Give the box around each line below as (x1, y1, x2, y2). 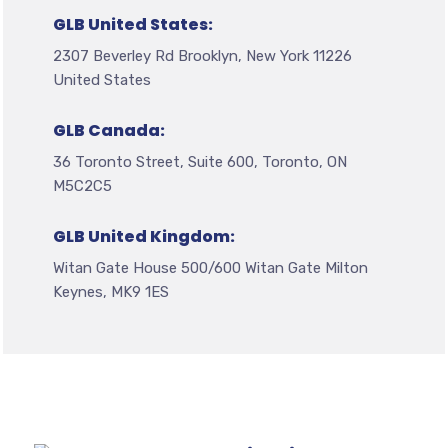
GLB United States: (52, 13, 213, 36)
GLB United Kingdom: (52, 225, 235, 248)
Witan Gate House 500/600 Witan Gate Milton (52, 259, 368, 277)
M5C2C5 (52, 177, 112, 195)
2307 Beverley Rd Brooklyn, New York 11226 (52, 47, 352, 65)
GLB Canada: (52, 119, 165, 142)
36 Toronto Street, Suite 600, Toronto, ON (52, 153, 347, 171)
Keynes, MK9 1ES (52, 283, 169, 301)
